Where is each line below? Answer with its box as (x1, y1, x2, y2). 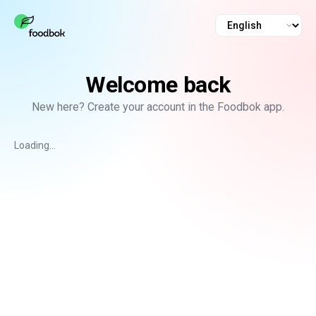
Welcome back (85, 71, 231, 98)
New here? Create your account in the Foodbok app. (32, 100, 284, 114)
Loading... (14, 140, 56, 151)
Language (214, 25, 259, 37)
